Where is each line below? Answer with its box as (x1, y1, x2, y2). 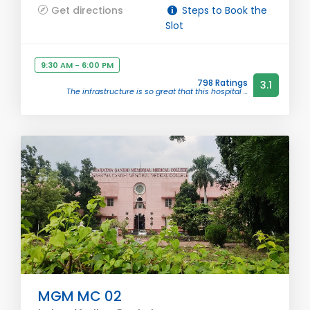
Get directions (51, 3, 123, 17)
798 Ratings (197, 77, 248, 89)
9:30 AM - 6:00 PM (41, 60, 113, 71)
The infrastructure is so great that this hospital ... (66, 86, 248, 97)
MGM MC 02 (38, 286, 122, 306)
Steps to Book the (179, 3, 267, 17)
